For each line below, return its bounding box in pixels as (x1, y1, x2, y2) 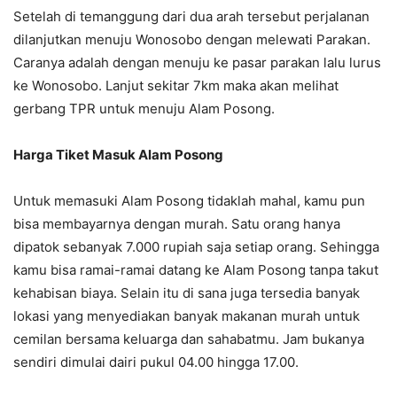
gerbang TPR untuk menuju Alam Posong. (13, 100, 275, 118)
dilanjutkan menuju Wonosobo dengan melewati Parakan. (13, 31, 370, 49)
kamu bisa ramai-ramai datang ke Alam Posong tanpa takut (13, 261, 378, 279)
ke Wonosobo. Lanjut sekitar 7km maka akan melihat (13, 77, 339, 95)
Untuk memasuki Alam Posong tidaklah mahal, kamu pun (13, 192, 365, 210)
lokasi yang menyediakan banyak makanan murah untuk (13, 307, 360, 325)
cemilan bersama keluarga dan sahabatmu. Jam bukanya (13, 331, 364, 348)
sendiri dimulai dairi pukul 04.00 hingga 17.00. (13, 354, 299, 371)
